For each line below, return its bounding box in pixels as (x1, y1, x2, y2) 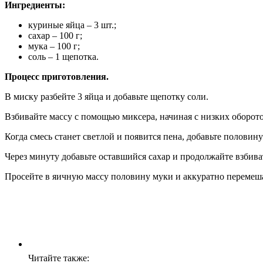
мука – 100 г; (28, 41, 80, 51)
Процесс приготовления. (5, 71, 109, 82)
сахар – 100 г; (28, 30, 82, 41)
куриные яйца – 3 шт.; (28, 19, 116, 30)
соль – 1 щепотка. (28, 51, 99, 62)
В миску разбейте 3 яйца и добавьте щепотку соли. (5, 91, 208, 102)
